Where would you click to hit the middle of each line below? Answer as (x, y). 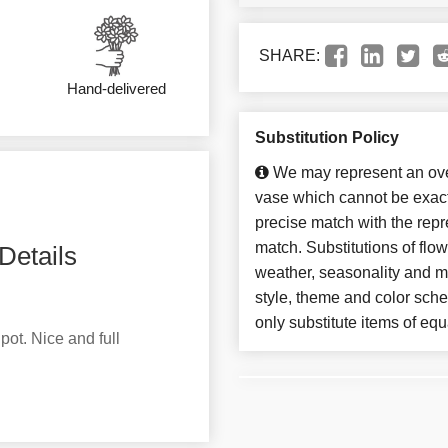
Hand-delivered (116, 89)
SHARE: (289, 56)
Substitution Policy (327, 138)
